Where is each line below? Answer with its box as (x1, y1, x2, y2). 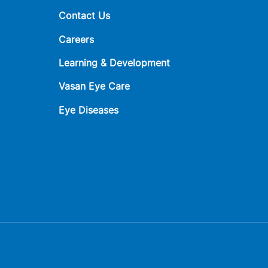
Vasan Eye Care (59, 80, 130, 93)
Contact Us (59, 10, 111, 22)
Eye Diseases (59, 103, 119, 116)
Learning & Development (59, 56, 170, 69)
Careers (59, 33, 95, 45)
